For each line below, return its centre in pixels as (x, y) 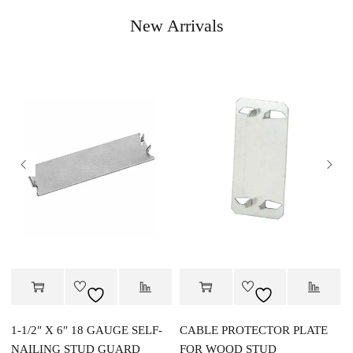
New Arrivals (176, 26)
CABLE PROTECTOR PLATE (254, 330)
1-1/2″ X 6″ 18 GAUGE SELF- (87, 330)
